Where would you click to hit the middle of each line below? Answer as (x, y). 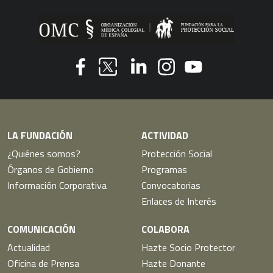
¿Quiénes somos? (44, 154)
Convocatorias (171, 186)
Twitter (110, 86)
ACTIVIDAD (165, 136)
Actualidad (29, 248)
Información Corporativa (57, 186)
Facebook (95, 82)
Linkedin (145, 82)
